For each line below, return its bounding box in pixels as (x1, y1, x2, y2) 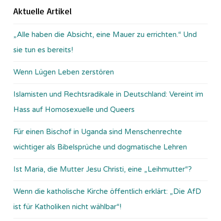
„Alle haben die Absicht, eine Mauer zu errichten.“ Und (13, 30, 197, 39)
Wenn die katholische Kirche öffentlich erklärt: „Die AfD (13, 186, 201, 196)
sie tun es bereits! (13, 45, 73, 54)
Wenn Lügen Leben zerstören (13, 67, 114, 76)
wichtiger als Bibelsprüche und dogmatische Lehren (13, 142, 187, 151)
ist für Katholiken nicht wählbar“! (13, 202, 121, 211)
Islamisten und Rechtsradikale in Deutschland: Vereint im (13, 89, 203, 99)
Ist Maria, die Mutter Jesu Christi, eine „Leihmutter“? (13, 164, 192, 174)
